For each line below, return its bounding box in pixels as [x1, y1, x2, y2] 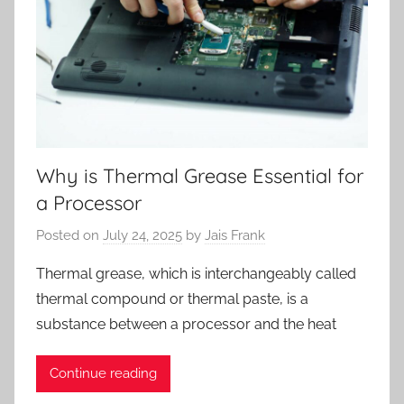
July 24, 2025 [103, 226, 182, 243]
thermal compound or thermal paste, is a [36, 289, 308, 308]
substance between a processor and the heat [36, 315, 336, 333]
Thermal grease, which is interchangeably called [36, 264, 356, 282]
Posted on [36, 226, 103, 243]
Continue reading [50, 365, 157, 382]
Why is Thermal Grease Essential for [36, 163, 363, 189]
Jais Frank [205, 226, 265, 243]
